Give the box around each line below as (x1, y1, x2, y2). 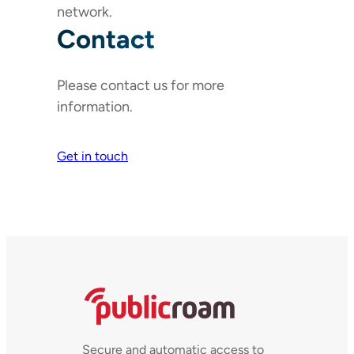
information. (57, 97, 133, 115)
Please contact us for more (57, 76, 224, 94)
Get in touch (57, 148, 128, 164)
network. (57, 2, 112, 21)
